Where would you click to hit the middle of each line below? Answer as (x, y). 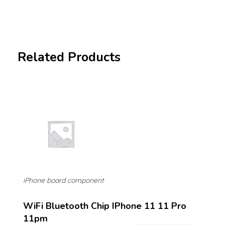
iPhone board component (64, 180)
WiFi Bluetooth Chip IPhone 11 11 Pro (105, 206)
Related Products (69, 57)
